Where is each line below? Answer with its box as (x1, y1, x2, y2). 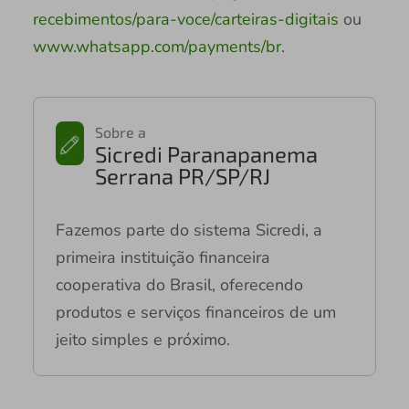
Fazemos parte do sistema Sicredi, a (55, 219, 322, 242)
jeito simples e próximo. (55, 329, 230, 351)
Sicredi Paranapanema (94, 141, 318, 168)
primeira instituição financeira (55, 246, 270, 269)
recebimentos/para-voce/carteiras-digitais (32, 8, 339, 31)
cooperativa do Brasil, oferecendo (55, 274, 303, 297)
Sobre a (94, 123, 146, 142)
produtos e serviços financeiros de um (55, 301, 336, 324)
